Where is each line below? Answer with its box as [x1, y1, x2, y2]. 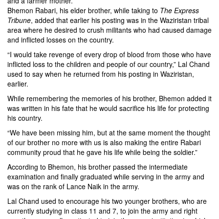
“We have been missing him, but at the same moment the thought [7, 128, 210, 138]
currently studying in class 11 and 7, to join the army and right [7, 206, 197, 216]
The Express [160, 5, 199, 16]
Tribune [7, 15, 31, 25]
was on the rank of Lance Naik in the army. [7, 181, 139, 192]
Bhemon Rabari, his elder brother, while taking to [7, 5, 160, 16]
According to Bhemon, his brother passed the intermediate [7, 162, 188, 172]
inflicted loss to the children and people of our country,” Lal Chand [7, 59, 210, 69]
